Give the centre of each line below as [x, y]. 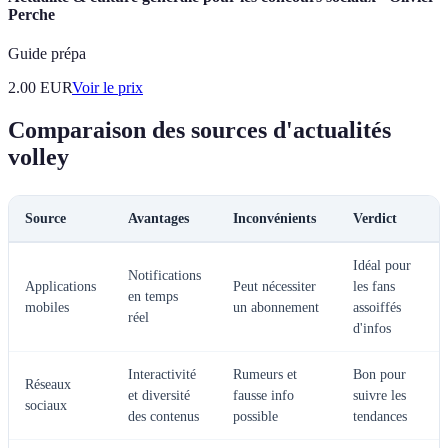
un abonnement [276, 307]
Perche [31, 14]
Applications [60, 286]
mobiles [47, 307]
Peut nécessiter [274, 286]
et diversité [159, 395]
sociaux [46, 405]
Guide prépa [47, 53]
